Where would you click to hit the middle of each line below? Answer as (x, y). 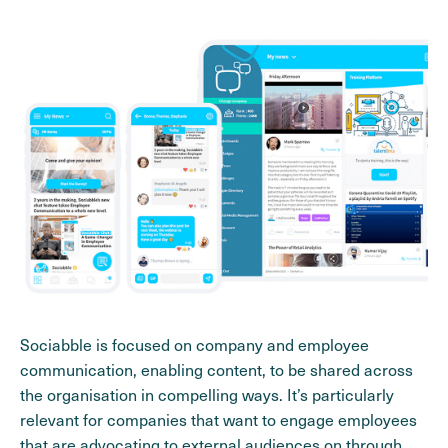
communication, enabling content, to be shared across (216, 370)
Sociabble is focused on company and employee (194, 345)
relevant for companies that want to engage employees (218, 420)
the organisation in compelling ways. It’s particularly (207, 395)
